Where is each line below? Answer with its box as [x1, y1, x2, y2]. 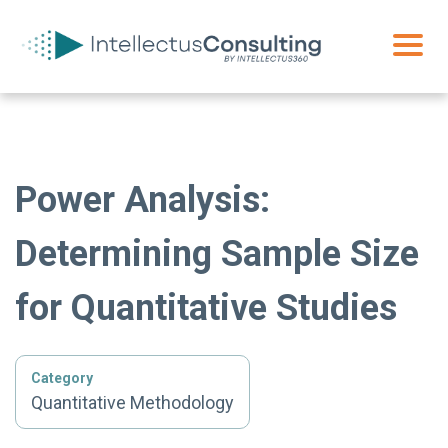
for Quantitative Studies [15, 286, 397, 329]
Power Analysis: [15, 178, 270, 221]
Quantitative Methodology [31, 391, 234, 413]
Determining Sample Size [15, 232, 419, 275]
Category [31, 369, 93, 386]
